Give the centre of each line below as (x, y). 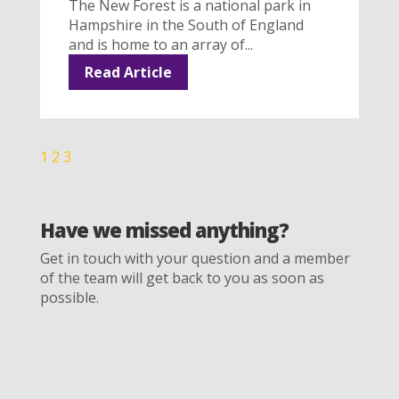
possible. (69, 298)
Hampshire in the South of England (186, 24)
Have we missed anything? (164, 230)
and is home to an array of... (160, 44)
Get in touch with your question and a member (195, 259)
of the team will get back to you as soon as (182, 278)
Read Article (128, 72)
